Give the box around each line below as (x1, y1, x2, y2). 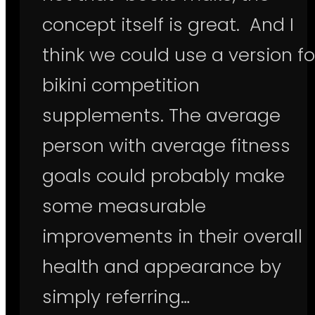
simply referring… (42, 283, 190, 309)
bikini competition (42, 72, 200, 98)
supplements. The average (42, 102, 281, 128)
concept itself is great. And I (42, 11, 294, 37)
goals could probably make (42, 162, 285, 188)
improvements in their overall (42, 223, 302, 249)
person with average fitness (42, 132, 290, 158)
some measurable (42, 193, 206, 219)
